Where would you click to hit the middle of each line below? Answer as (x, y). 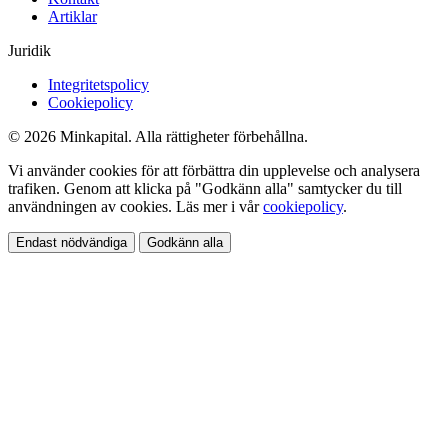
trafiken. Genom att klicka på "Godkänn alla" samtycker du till (205, 188)
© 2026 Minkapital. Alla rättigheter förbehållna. (158, 136)
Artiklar (72, 16)
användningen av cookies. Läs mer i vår (135, 206)
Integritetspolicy (98, 84)
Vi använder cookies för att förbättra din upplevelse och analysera (214, 170)
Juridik (29, 50)
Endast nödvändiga (71, 242)
